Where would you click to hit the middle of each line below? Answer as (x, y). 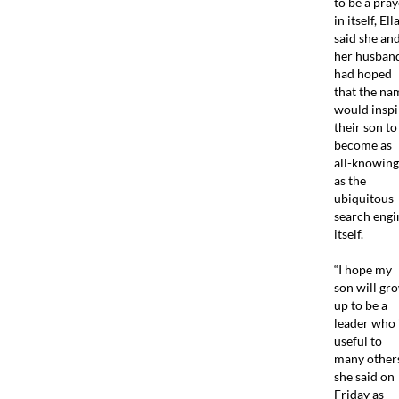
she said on (364, 376)
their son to (365, 126)
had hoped (362, 73)
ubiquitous (363, 198)
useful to (358, 340)
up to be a (360, 305)
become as (362, 144)
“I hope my (362, 269)
